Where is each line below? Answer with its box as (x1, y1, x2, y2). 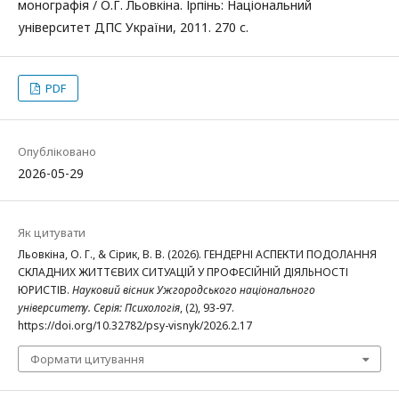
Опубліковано (18, 142, 96, 159)
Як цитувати (18, 224, 85, 240)
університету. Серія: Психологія (18, 299, 180, 315)
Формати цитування (30, 350, 144, 367)
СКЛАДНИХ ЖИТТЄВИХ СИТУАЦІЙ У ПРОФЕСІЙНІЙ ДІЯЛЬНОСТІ (18, 264, 348, 280)
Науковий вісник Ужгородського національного (72, 281, 315, 297)
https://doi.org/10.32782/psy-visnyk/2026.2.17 (18, 317, 252, 333)
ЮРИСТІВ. (18, 281, 72, 297)
